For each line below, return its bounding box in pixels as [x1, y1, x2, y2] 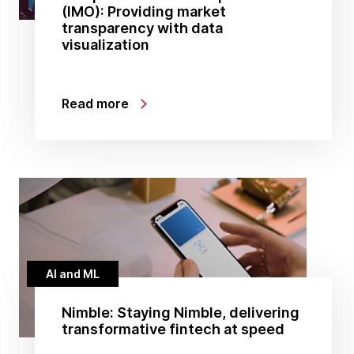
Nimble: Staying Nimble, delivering [62, 303, 299, 321]
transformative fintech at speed [62, 320, 284, 337]
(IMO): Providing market [62, 2, 226, 20]
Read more [62, 95, 129, 111]
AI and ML [46, 266, 100, 281]
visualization [62, 36, 149, 53]
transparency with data [62, 19, 223, 36]
